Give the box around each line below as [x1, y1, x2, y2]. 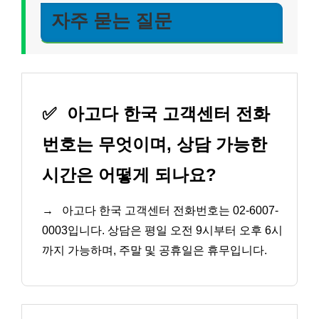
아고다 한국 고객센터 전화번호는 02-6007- [59, 204, 278, 216]
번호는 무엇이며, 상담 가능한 [42, 134, 267, 154]
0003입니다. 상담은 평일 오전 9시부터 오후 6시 [42, 224, 283, 236]
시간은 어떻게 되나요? [42, 164, 216, 184]
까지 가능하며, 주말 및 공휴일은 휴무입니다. [42, 244, 267, 256]
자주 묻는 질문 [51, 11, 172, 31]
